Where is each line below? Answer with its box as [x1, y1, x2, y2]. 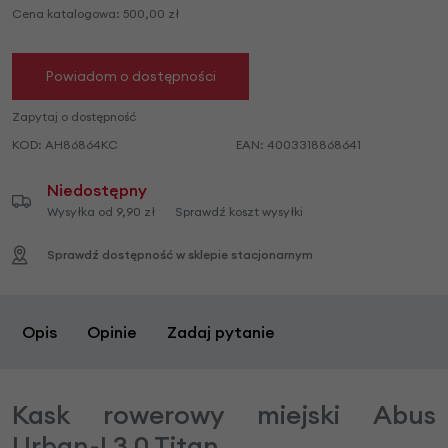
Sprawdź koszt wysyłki [175, 203, 303, 219]
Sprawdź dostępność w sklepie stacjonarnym [47, 246, 313, 262]
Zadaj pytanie [167, 321, 275, 342]
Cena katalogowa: [12, 5, 120, 21]
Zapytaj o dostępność [12, 108, 136, 124]
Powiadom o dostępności [45, 66, 216, 85]
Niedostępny [47, 179, 147, 200]
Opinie [87, 321, 137, 342]
